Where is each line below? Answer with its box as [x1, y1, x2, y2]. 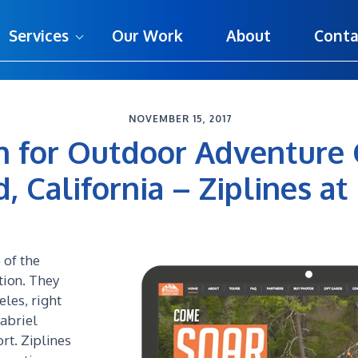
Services [8, 26, 69, 45]
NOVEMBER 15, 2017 [128, 113, 233, 125]
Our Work [111, 26, 183, 45]
